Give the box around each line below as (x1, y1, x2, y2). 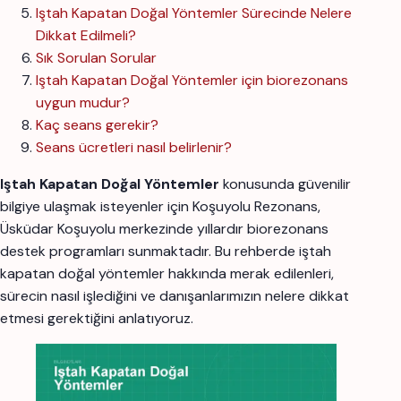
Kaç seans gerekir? (36, 115, 158, 135)
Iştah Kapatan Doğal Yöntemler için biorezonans (36, 71, 348, 90)
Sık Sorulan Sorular (36, 48, 157, 68)
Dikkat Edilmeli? (36, 26, 136, 46)
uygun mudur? (36, 93, 130, 113)
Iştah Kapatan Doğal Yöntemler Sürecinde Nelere (36, 4, 352, 23)
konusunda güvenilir (219, 175, 351, 194)
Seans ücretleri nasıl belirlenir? (36, 138, 232, 158)
